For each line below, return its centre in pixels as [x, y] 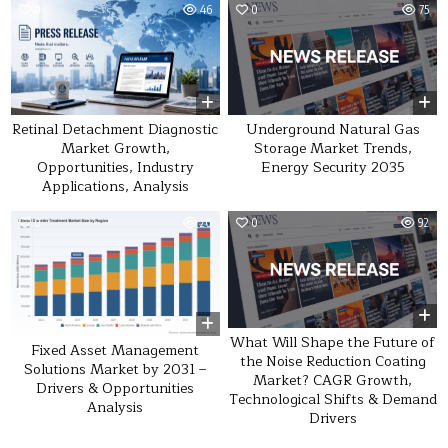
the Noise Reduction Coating [332, 361]
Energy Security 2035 [332, 167]
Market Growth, [115, 148]
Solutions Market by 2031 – [115, 370]
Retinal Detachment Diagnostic [115, 129]
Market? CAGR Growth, [333, 380]
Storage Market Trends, [332, 148]
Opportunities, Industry [115, 167]
